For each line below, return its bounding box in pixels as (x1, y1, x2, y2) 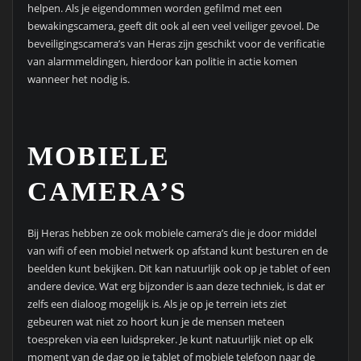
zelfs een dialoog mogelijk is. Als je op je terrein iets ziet (27, 297, 287, 311)
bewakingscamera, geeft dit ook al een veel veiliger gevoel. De (27, 19, 319, 34)
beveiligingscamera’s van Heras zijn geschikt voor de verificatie (27, 36, 325, 52)
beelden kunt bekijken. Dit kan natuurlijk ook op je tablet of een (27, 261, 330, 276)
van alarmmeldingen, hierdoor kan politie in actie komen (27, 54, 297, 69)
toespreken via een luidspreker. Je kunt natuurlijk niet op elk (27, 332, 313, 346)
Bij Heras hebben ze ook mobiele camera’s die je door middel (27, 226, 317, 240)
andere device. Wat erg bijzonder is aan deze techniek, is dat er (27, 279, 325, 293)
